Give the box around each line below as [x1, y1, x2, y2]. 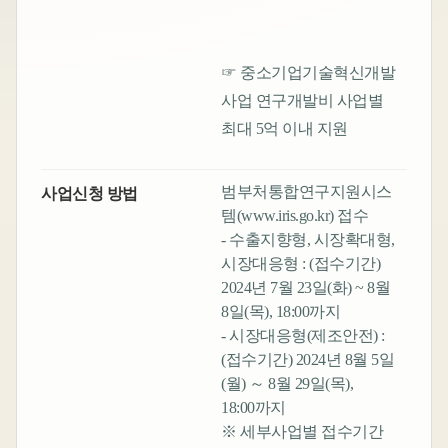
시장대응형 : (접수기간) [221, 255, 381, 273]
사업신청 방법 [41, 185, 138, 203]
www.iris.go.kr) [241, 207, 334, 225]
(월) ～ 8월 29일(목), [221, 375, 354, 393]
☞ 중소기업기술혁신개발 [221, 64, 396, 82]
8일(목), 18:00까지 [221, 303, 341, 321]
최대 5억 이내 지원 [221, 120, 348, 138]
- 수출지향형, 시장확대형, [221, 231, 395, 249]
